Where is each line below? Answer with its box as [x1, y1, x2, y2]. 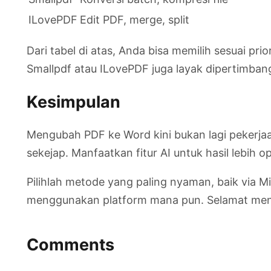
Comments [27, 234, 114, 255]
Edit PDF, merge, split [80, 13, 189, 26]
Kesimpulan [27, 91, 120, 112]
